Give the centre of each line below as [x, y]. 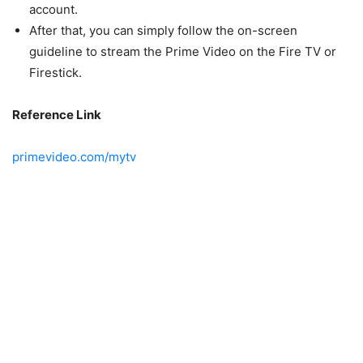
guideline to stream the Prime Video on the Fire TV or [183, 51]
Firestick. [56, 72]
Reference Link [57, 114]
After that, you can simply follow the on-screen [163, 30]
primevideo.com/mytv [74, 156]
